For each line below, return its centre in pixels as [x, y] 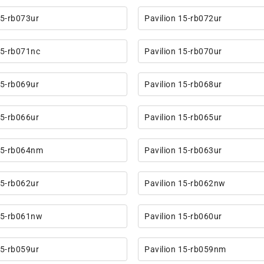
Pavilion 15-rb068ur [183, 85]
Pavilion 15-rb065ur [183, 118]
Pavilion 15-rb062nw [185, 184]
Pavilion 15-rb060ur [183, 217]
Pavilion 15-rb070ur [183, 52]
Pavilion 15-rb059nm [185, 250]
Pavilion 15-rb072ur [183, 19]
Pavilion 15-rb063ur [183, 151]
